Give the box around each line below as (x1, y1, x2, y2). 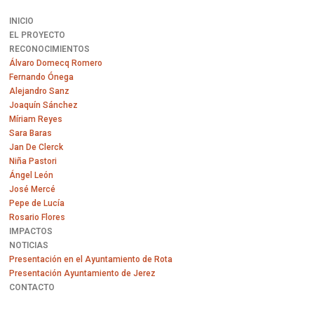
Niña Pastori (9, 156, 57, 166)
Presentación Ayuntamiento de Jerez (9, 268, 156, 278)
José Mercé (9, 184, 56, 194)
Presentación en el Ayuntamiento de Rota (9, 254, 173, 264)
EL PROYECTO (9, 30, 66, 40)
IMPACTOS (9, 226, 53, 236)
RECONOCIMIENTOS (9, 44, 90, 54)
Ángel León (9, 170, 54, 180)
